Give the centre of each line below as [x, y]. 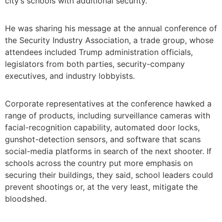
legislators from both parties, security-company [95, 64]
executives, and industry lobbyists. [70, 76]
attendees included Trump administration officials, [99, 52]
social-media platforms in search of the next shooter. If [108, 151]
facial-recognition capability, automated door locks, [102, 128]
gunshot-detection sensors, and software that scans [103, 139]
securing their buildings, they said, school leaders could [109, 175]
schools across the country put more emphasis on [99, 163]
